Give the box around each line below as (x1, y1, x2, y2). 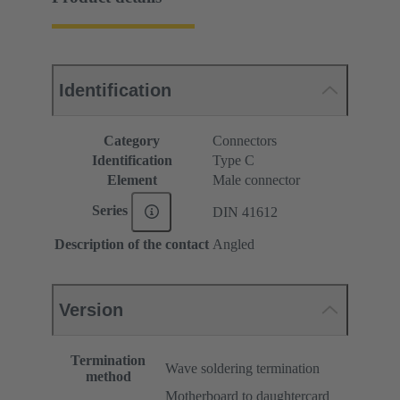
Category (104, 132, 160, 148)
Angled (212, 236, 254, 252)
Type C (212, 152, 254, 168)
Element (106, 171, 157, 187)
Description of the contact (54, 236, 209, 252)
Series (91, 203, 131, 218)
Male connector (212, 171, 300, 187)
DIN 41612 (212, 204, 278, 220)
